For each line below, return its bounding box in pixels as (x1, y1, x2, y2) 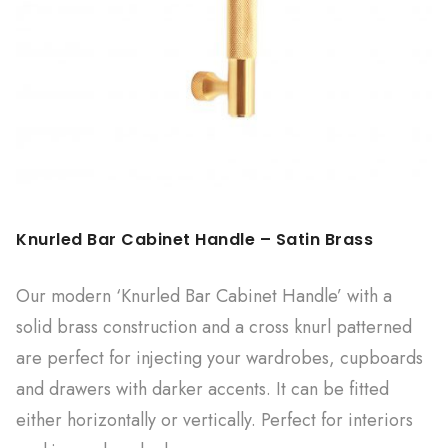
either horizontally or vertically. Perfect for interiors (16, 407, 413, 434)
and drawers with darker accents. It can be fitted (16, 376, 389, 403)
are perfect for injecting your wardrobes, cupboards (16, 345, 423, 372)
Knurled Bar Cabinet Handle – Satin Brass (16, 228, 373, 252)
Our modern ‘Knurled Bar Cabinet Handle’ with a (16, 283, 392, 310)
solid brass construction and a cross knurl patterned (16, 314, 412, 341)
